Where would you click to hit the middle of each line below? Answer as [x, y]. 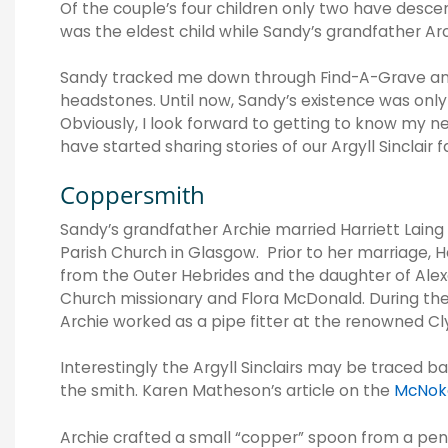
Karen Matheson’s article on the [268, 391]
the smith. [99, 391]
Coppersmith [132, 194]
